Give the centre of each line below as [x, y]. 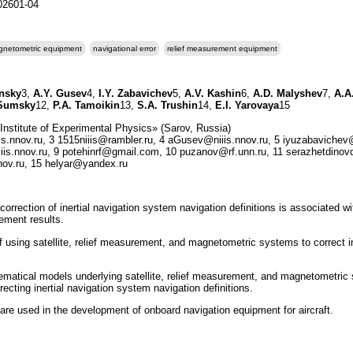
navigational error [124, 48]
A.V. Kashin [211, 94]
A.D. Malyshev [288, 94]
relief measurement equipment [222, 48]
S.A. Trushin [167, 106]
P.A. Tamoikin [86, 106]
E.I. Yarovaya [247, 106]
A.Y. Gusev [60, 94]
